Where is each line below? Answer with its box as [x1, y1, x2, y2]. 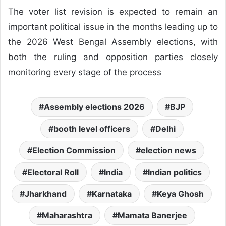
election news [141, 145, 196, 156]
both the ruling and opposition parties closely [8, 52, 218, 63]
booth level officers [53, 124, 130, 134]
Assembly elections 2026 [43, 102, 145, 112]
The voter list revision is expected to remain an [8, 7, 218, 17]
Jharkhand [25, 189, 67, 199]
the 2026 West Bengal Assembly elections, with [8, 37, 218, 47]
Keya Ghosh [157, 189, 204, 199]
